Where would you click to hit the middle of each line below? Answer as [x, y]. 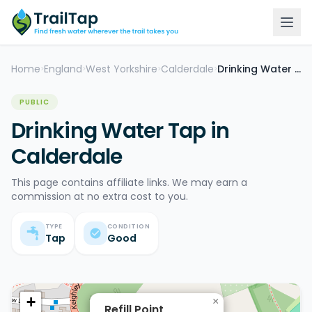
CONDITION [129, 226]
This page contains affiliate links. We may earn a [129, 182]
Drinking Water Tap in [120, 131]
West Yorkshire [122, 69]
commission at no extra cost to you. [100, 196]
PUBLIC [34, 102]
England [63, 69]
